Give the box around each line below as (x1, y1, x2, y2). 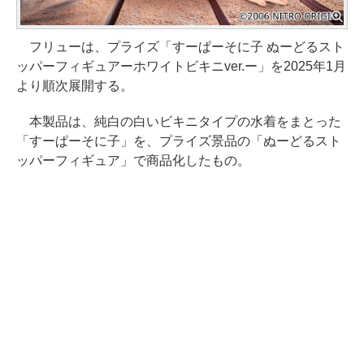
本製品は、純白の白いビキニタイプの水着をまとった (16, 115, 341, 128)
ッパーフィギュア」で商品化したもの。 (16, 154, 250, 167)
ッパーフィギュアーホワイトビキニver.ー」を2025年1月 (16, 59, 346, 73)
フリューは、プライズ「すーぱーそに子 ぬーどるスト (16, 40, 344, 54)
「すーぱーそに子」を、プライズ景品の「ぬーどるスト (16, 134, 341, 148)
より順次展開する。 (16, 79, 133, 93)
